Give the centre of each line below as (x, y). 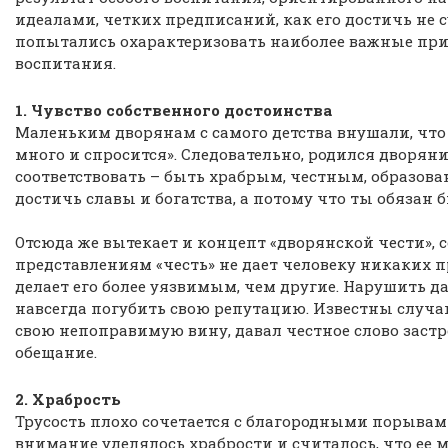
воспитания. (65, 63)
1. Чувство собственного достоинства (173, 110)
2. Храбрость (68, 399)
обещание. (56, 352)
